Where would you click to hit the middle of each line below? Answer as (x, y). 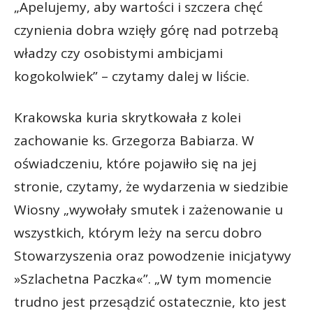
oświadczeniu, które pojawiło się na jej (135, 163)
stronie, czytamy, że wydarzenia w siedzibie (151, 186)
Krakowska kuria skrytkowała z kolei (128, 117)
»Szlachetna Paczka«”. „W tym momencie (143, 278)
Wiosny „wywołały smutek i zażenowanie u (148, 209)
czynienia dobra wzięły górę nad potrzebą (146, 30)
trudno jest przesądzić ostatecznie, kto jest (150, 301)
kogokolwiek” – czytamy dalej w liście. (132, 76)
